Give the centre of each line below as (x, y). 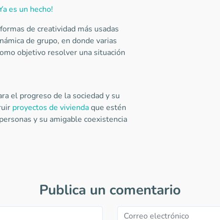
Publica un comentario (110, 190)
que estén (107, 108)
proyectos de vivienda (50, 108)
